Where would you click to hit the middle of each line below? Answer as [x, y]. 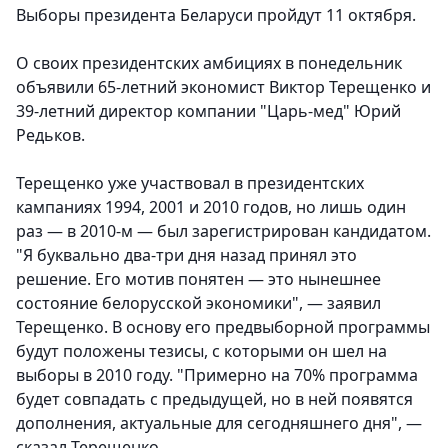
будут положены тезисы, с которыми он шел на [201, 351]
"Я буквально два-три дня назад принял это [186, 255]
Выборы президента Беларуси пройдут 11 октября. [216, 15]
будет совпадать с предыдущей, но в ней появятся [214, 399]
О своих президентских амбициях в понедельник [209, 63]
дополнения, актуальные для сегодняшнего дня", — [219, 423]
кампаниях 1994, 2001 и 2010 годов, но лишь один [211, 207]
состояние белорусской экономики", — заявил [198, 303]
